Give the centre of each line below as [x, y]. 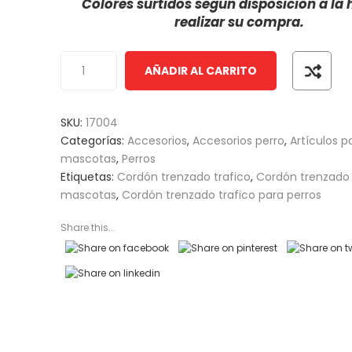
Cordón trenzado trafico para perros [222, 195]
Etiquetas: [89, 177]
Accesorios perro [239, 141]
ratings [82, 31]
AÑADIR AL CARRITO [201, 71]
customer [87, 12]
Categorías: [94, 141]
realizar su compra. [240, 22]
